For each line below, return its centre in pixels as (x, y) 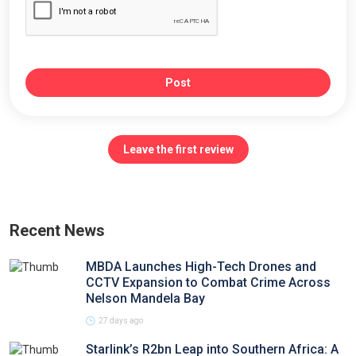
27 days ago (121, 321)
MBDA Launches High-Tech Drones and (201, 267)
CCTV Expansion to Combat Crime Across (208, 282)
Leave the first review (178, 149)
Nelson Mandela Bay (145, 298)
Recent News (57, 230)
